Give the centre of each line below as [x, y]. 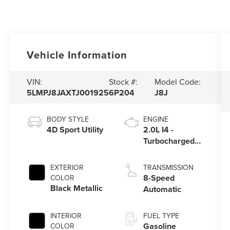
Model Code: [177, 82]
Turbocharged [169, 141]
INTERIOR [66, 216]
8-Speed [159, 178]
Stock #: [123, 82]
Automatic [162, 189]
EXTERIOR [67, 168]
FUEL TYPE [161, 216]
